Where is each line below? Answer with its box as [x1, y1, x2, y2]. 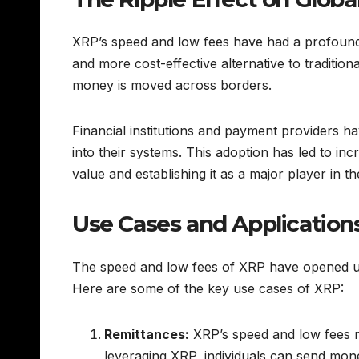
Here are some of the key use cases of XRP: [72, 280, 344, 296]
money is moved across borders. [72, 77, 272, 94]
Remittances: [104, 325, 189, 342]
